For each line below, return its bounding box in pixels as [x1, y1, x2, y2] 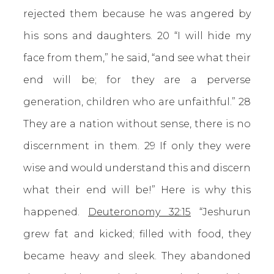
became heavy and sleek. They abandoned [23, 250, 251, 262]
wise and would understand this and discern [23, 162, 251, 174]
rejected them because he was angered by [23, 8, 251, 20]
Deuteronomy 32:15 [88, 206, 191, 218]
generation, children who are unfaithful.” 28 [23, 96, 251, 108]
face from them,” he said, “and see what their [23, 52, 251, 64]
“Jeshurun [191, 206, 251, 218]
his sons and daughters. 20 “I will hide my [23, 30, 251, 42]
